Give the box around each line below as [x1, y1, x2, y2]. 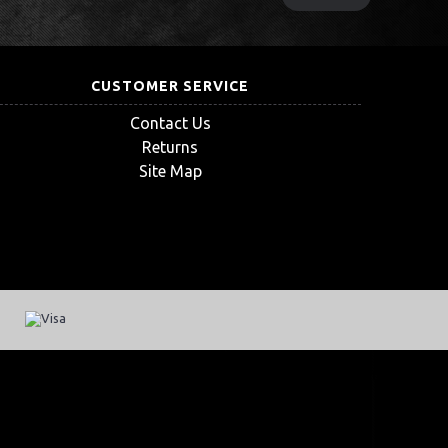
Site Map [138, 161, 202, 180]
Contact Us [129, 113, 211, 132]
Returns [142, 137, 199, 156]
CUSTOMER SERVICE [91, 77, 250, 94]
